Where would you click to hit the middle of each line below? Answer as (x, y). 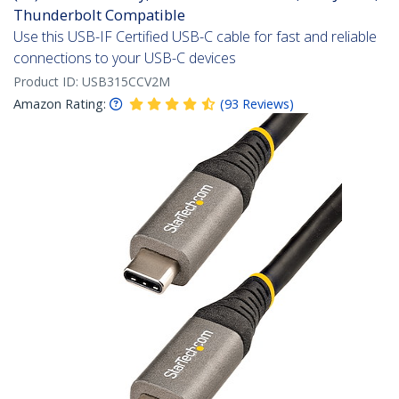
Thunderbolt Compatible (99, 15)
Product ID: (48, 82)
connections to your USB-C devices (125, 58)
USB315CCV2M (126, 82)
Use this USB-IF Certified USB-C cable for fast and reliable (195, 37)
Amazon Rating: (60, 104)
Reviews (266, 104)
